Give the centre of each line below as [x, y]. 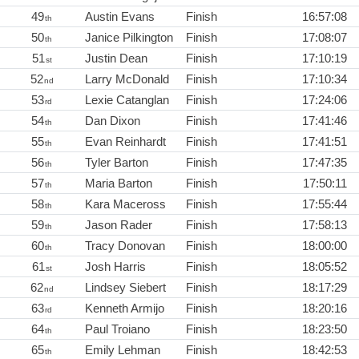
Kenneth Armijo [125, 309]
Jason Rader [119, 225]
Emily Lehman [123, 350]
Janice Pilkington [129, 38]
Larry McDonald [127, 79]
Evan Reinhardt [125, 142]
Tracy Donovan [125, 246]
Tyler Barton [117, 163]
